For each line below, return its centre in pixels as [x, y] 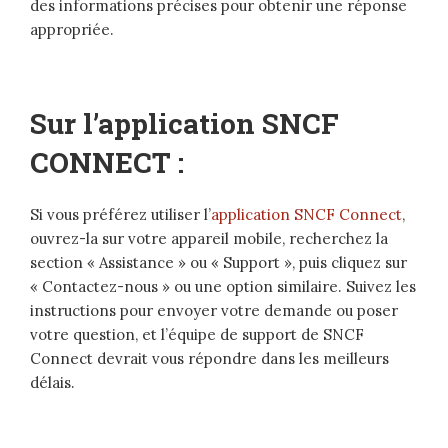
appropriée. [72, 29]
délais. [52, 382]
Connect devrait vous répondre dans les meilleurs [209, 358]
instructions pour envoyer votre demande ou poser [214, 310]
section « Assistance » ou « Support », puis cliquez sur [218, 262]
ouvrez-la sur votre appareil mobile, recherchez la [209, 238]
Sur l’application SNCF [184, 123]
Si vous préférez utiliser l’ [120, 214]
